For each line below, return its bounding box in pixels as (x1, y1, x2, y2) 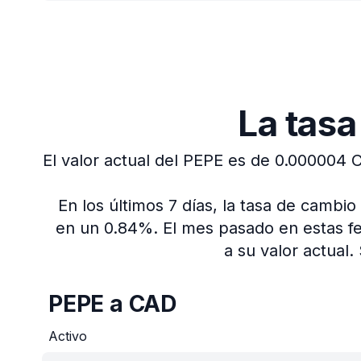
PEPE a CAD (48, 290, 176, 317)
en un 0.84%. (55, 218, 158, 238)
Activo (48, 328, 87, 344)
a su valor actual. (224, 241, 354, 260)
